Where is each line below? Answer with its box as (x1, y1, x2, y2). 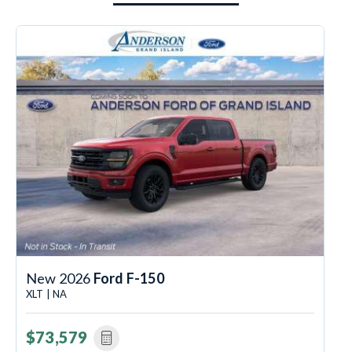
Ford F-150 (93, 269, 164, 287)
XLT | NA (26, 287, 68, 300)
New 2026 (26, 269, 93, 287)
